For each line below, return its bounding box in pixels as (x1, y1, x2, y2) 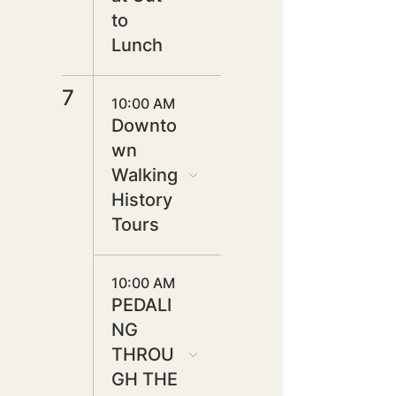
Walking (111, 164, 178, 186)
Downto (111, 115, 177, 136)
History (111, 189, 172, 210)
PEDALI (111, 294, 171, 316)
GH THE (111, 369, 178, 390)
